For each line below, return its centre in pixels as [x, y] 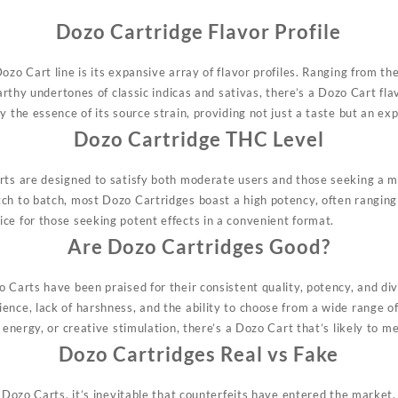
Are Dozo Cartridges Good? [199, 246]
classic [130, 92]
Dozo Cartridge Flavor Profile [199, 31]
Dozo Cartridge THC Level [199, 139]
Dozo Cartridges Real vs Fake [199, 354]
